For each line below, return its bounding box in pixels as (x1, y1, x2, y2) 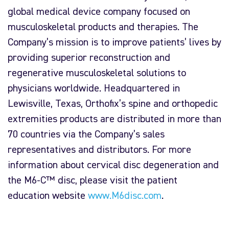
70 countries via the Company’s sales (8, 129, 165, 140)
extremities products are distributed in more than (8, 114, 221, 125)
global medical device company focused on (8, 7, 190, 17)
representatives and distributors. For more (8, 145, 191, 155)
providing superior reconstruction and (8, 53, 170, 63)
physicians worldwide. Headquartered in (8, 83, 180, 94)
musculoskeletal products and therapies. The (8, 22, 198, 33)
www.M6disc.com (88, 191, 162, 201)
